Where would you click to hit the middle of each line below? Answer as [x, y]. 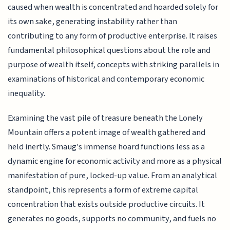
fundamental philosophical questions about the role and [109, 50]
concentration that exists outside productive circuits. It [107, 205]
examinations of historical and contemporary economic [106, 79]
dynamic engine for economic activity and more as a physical [115, 161]
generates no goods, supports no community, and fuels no [112, 219]
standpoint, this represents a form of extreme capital [103, 190]
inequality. [27, 93]
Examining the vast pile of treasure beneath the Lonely [106, 118]
